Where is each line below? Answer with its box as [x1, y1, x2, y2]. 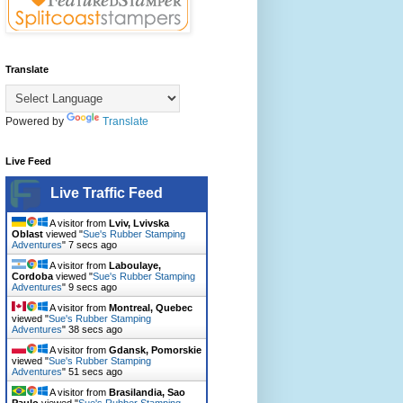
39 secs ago [68, 323, 122, 335]
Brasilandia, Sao [109, 386, 185, 398]
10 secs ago [68, 281, 122, 292]
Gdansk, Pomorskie [109, 344, 201, 355]
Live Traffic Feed [50, 184, 163, 201]
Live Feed [5, 155, 51, 166]
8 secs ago [68, 238, 117, 250]
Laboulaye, [109, 259, 161, 271]
